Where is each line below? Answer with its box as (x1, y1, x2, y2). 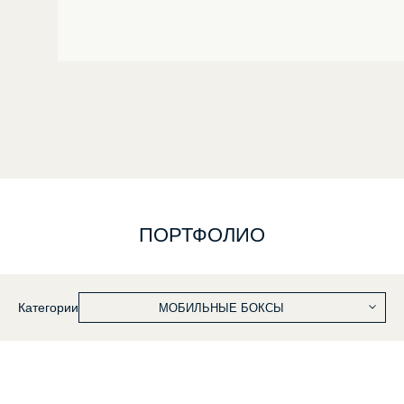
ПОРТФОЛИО (139, 224, 265, 246)
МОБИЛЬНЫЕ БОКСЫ (159, 301, 284, 315)
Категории (18, 300, 78, 315)
